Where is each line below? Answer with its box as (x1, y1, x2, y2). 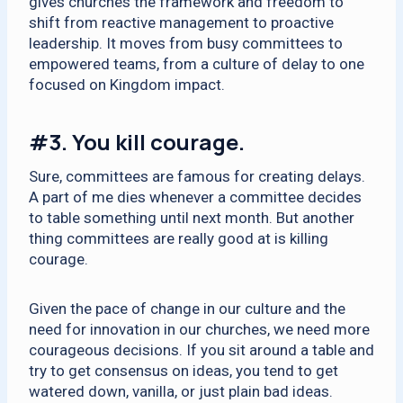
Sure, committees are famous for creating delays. (29, 167, 365, 185)
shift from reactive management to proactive (29, 13, 334, 31)
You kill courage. (72, 127, 245, 157)
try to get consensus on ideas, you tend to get (29, 362, 338, 380)
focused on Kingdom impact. (29, 76, 225, 94)
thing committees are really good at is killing (29, 229, 328, 247)
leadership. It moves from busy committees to (29, 34, 343, 52)
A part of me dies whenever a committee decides (29, 188, 362, 206)
